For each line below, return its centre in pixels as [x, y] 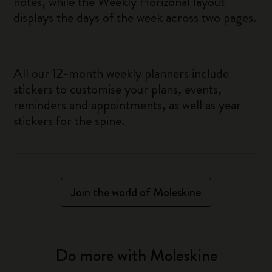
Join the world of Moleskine [136, 192]
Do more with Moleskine [136, 256]
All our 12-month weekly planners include [121, 73]
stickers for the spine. [69, 121]
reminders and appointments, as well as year [127, 105]
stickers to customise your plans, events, [118, 89]
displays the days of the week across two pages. [135, 17]
